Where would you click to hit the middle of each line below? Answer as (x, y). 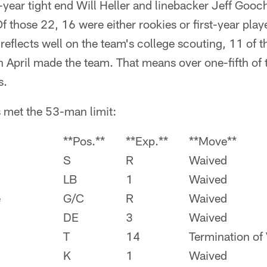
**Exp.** (147, 141)
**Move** (213, 141)
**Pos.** (84, 141)
